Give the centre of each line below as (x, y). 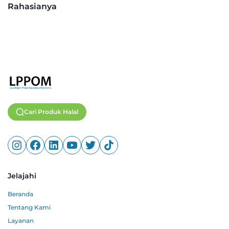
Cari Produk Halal (51, 111)
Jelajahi (22, 176)
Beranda (20, 194)
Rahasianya (32, 6)
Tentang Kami (29, 207)
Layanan (21, 220)
